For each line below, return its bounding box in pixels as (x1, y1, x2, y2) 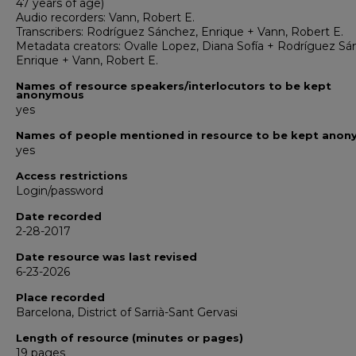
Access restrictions (16, 169, 128, 182)
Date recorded (16, 210, 102, 222)
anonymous (16, 88, 84, 101)
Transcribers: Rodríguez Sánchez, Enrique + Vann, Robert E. (16, 25, 343, 39)
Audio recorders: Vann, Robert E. (16, 10, 195, 25)
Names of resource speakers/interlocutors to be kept (16, 79, 331, 92)
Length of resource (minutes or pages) (16, 331, 243, 344)
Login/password (16, 184, 103, 198)
